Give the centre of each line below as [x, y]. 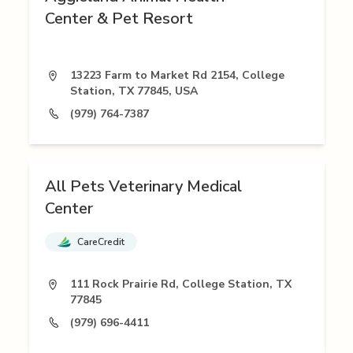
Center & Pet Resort [119, 19]
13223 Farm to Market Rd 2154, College [177, 76]
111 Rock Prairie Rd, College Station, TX [180, 284]
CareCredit [100, 242]
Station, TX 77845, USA [134, 91]
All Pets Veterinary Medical [143, 187]
